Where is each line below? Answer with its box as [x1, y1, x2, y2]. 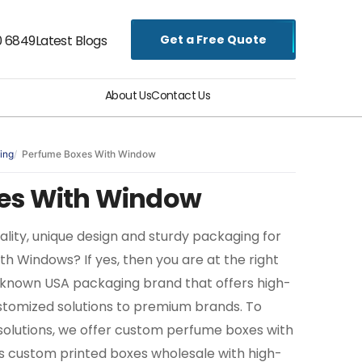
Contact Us [151, 87, 211, 103]
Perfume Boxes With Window [22, 148, 156, 160]
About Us [105, 87, 152, 103]
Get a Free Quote [160, 31, 267, 48]
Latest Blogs [35, 32, 107, 50]
